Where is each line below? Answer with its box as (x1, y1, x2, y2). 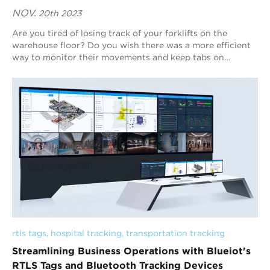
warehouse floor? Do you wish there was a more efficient (12, 40, 251, 50)
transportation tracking (126, 228, 225, 238)
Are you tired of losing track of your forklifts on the (12, 28, 227, 38)
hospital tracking (51, 228, 122, 238)
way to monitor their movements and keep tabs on (12, 52, 224, 62)
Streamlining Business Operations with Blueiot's (12, 245, 251, 256)
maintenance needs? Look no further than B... (12, 64, 202, 74)
